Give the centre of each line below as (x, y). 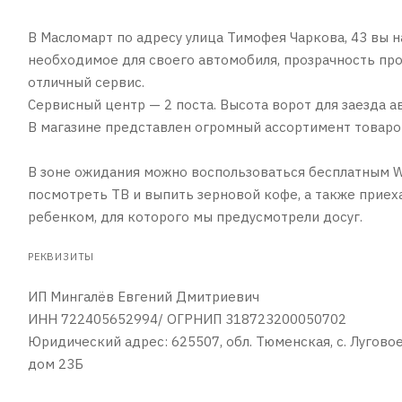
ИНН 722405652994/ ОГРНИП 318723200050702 (187, 319)
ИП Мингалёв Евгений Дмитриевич (144, 296)
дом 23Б (56, 363)
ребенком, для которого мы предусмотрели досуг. (195, 216)
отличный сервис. (86, 82)
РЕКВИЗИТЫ (61, 256)
